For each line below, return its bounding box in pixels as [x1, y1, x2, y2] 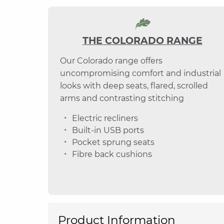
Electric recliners [72, 113, 138, 123]
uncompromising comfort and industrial [60, 68, 221, 78]
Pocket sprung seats [72, 137, 154, 147]
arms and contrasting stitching [60, 93, 184, 103]
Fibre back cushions [72, 149, 152, 159]
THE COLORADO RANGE [82, 34, 202, 46]
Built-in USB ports [72, 125, 144, 135]
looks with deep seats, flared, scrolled [60, 80, 208, 90]
